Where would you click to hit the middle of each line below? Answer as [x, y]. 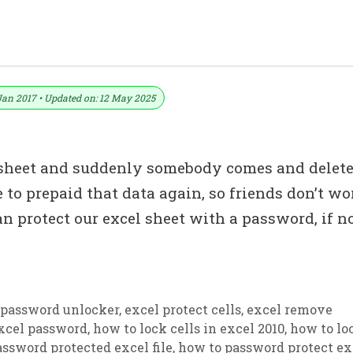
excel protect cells [182, 310]
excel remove [289, 310]
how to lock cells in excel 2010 [189, 329]
